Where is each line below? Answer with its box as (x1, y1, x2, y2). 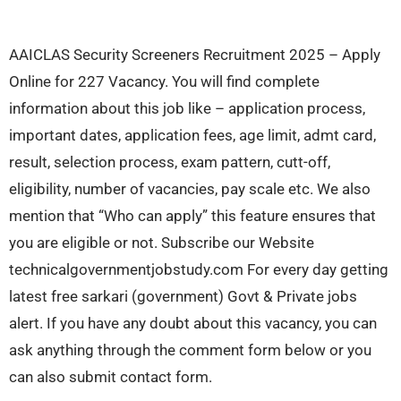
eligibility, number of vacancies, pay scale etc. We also (9, 180, 371, 199)
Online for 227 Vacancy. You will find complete (9, 73, 320, 91)
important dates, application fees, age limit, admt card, (9, 126, 376, 145)
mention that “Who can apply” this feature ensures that (9, 207, 376, 226)
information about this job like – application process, (9, 99, 365, 118)
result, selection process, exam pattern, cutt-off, (9, 153, 330, 172)
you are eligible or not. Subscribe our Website (9, 234, 314, 252)
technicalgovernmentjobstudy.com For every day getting (9, 260, 388, 279)
